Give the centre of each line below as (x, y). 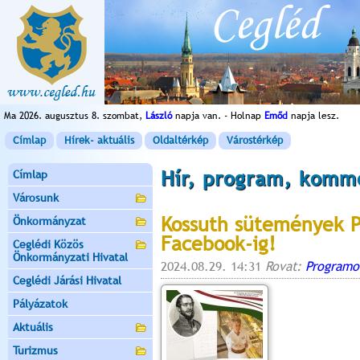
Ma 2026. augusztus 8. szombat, (75, 116)
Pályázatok (40, 304)
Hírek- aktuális (99, 140)
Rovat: (285, 266)
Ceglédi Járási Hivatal (67, 280)
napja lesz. (313, 116)
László (159, 116)
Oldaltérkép (180, 140)
